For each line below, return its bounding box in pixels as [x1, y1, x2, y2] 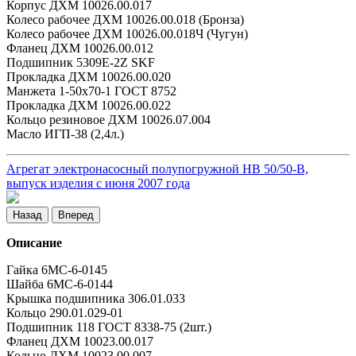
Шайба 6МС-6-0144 [6, 277, 113, 292]
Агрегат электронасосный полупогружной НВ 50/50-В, [6, 162, 308, 176]
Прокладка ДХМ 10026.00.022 [6, 99, 171, 113]
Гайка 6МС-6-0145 [6, 263, 107, 277]
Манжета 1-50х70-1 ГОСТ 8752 [6, 84, 176, 99]
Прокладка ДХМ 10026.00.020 [6, 70, 171, 84]
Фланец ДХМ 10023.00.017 [6, 335, 153, 349]
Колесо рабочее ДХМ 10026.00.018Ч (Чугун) [6, 27, 248, 41]
